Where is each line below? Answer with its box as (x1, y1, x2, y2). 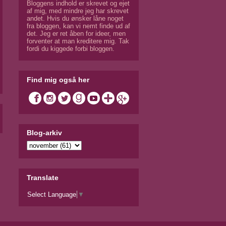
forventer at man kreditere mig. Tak (27, 37, 129, 45)
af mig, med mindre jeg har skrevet (27, 7, 129, 15)
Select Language (27, 190, 76, 198)
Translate (27, 173, 59, 182)
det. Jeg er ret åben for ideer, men (27, 30, 126, 38)
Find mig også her (27, 75, 89, 84)
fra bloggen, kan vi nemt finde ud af (27, 22, 130, 30)
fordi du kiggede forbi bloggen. (27, 45, 115, 53)
